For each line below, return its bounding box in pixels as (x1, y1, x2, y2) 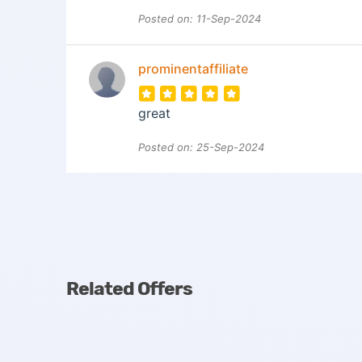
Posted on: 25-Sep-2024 (138, 140, 264, 154)
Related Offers (66, 276, 192, 300)
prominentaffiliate (138, 60, 248, 77)
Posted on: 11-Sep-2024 (138, 11, 261, 25)
